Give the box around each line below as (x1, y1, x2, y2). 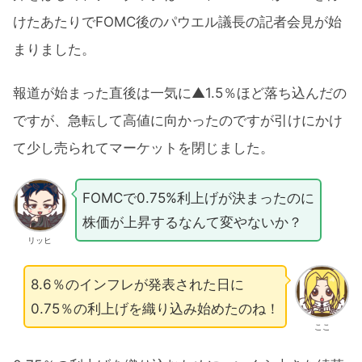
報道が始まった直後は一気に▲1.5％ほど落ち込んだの (13, 85, 347, 102)
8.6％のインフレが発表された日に (31, 276, 245, 293)
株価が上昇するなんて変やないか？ (82, 213, 302, 230)
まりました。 (13, 40, 95, 57)
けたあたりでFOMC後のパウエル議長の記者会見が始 (13, 13, 342, 30)
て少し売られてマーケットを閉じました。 (13, 140, 274, 157)
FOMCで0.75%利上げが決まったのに (82, 189, 314, 206)
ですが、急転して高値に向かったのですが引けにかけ (13, 112, 343, 129)
